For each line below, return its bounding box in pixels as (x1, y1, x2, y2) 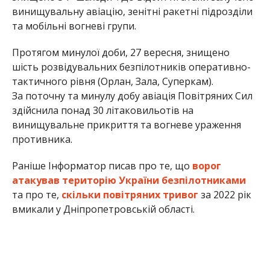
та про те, (11, 188, 61, 202)
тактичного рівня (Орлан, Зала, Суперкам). (11, 75, 213, 89)
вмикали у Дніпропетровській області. (11, 202, 195, 216)
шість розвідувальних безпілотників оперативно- (11, 60, 251, 74)
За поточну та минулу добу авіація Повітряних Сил (11, 89, 253, 103)
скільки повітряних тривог (61, 188, 198, 202)
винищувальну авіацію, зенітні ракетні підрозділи (11, 5, 253, 19)
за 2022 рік (198, 188, 251, 202)
